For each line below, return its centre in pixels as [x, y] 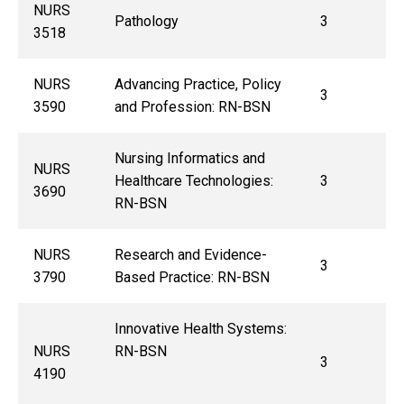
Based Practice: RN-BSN [193, 278]
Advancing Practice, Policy [197, 85]
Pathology [146, 22]
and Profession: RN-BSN [192, 107]
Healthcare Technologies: [193, 181]
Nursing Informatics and [189, 159]
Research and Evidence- [190, 255]
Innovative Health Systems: [200, 329]
